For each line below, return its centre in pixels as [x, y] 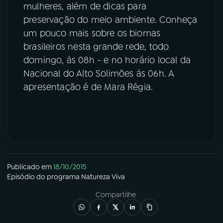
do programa [58, 177]
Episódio [21, 177]
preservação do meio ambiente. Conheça [111, 20]
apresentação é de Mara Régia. [88, 87]
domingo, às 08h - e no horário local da [107, 60]
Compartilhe [115, 195]
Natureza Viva [103, 177]
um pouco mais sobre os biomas [92, 33]
